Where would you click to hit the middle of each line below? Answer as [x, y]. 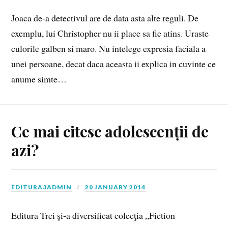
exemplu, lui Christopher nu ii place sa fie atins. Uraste [110, 33]
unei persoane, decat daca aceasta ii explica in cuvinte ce [114, 64]
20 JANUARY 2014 [116, 187]
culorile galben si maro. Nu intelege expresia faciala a [109, 49]
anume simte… [39, 79]
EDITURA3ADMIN [42, 187]
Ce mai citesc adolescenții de [110, 131]
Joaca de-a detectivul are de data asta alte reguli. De [105, 18]
